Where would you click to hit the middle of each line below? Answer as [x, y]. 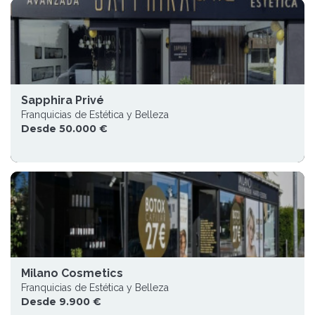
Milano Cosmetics [72, 273]
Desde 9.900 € [61, 302]
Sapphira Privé [63, 100]
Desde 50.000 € [64, 129]
